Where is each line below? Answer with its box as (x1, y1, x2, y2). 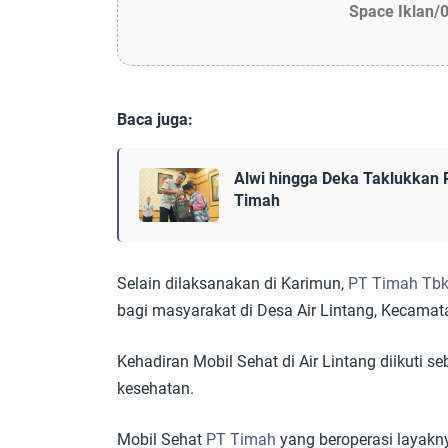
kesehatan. (117, 378, 194, 398)
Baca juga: (117, 110, 193, 130)
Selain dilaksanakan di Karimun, (117, 273, 348, 293)
